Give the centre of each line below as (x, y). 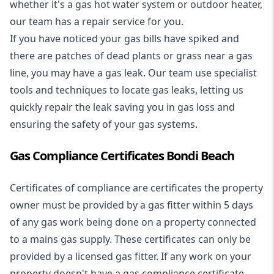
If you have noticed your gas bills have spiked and (124, 39)
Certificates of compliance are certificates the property (136, 188)
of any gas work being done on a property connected (133, 222)
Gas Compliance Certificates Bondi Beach (122, 156)
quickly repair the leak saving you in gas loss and (122, 107)
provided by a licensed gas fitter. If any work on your (131, 257)
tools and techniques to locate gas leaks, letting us (127, 90)
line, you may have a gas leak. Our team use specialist (133, 73)
